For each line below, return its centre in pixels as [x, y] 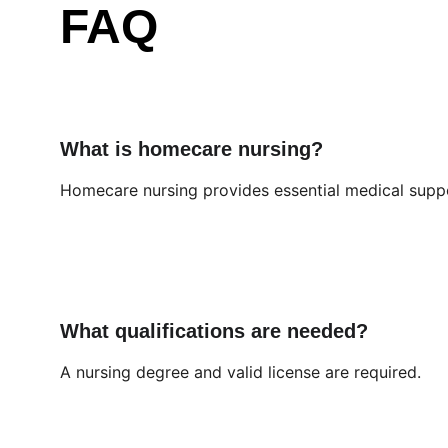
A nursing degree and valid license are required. [240, 372]
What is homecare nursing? [191, 149]
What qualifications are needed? [214, 331]
